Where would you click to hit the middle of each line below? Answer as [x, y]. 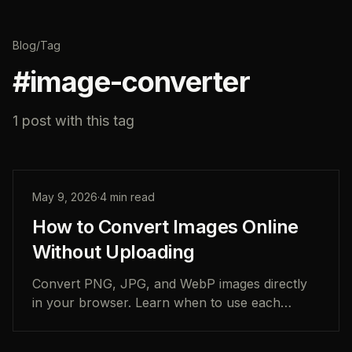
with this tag [95, 121]
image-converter [140, 82]
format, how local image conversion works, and [175, 321]
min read [131, 197]
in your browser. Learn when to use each [156, 302]
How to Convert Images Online [165, 227]
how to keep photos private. [116, 340]
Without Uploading [114, 252]
